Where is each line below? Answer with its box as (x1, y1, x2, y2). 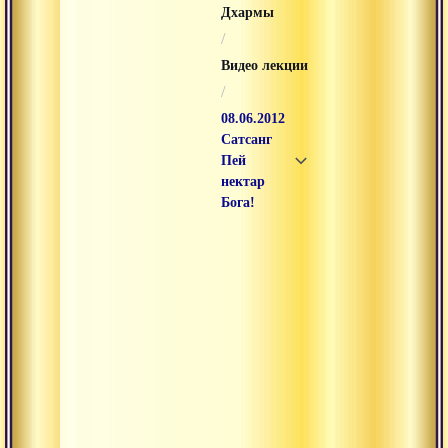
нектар (221, 174, 265, 189)
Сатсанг (221, 132, 272, 147)
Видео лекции (221, 58, 308, 73)
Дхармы (221, 5, 274, 20)
